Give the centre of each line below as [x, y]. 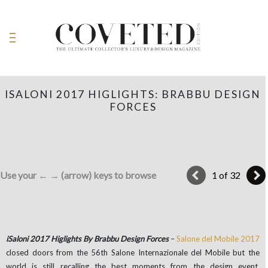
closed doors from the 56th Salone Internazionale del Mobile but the [133, 252]
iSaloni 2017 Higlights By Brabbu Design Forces [87, 238]
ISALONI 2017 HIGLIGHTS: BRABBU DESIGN [133, 94]
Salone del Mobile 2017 [218, 238]
